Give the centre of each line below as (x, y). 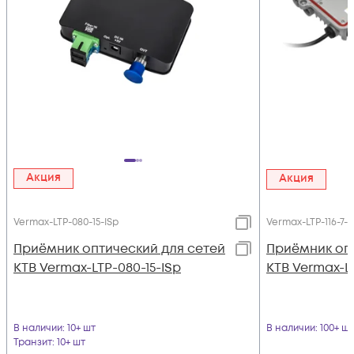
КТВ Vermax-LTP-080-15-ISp (97, 268)
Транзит (33, 343)
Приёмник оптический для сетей (119, 249)
